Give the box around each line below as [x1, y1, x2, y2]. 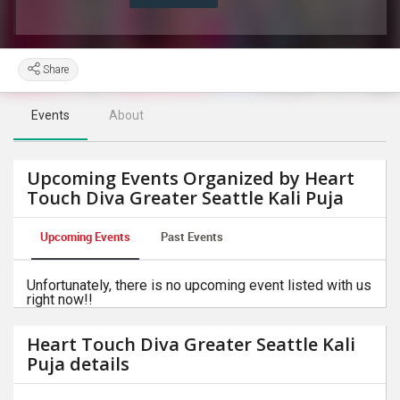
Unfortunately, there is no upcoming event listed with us [27, 277, 371, 294]
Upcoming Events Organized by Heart [27, 166, 354, 190]
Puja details [27, 352, 129, 376]
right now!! [27, 291, 93, 308]
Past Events [161, 229, 223, 245]
